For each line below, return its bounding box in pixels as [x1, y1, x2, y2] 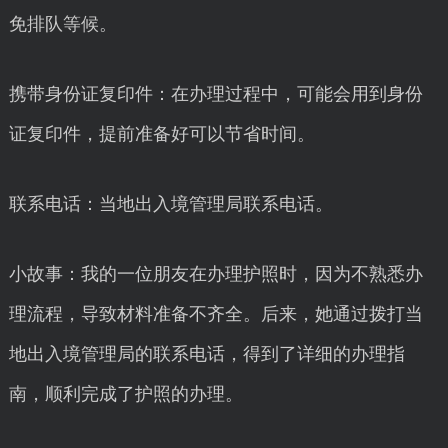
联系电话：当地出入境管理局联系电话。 [8, 194, 333, 214]
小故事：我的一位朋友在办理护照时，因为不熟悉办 [8, 264, 423, 284]
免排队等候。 [8, 14, 117, 34]
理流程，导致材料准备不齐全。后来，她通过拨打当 [8, 304, 423, 324]
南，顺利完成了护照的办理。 [8, 384, 243, 404]
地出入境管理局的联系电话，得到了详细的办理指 [8, 344, 405, 364]
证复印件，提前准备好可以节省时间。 [8, 124, 315, 144]
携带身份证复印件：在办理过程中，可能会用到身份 [8, 84, 423, 104]
